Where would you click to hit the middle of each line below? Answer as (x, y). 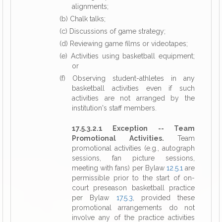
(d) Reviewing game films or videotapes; (124, 44)
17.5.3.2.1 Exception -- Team (133, 128)
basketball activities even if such (133, 88)
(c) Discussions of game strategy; (112, 31)
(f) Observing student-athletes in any (127, 78)
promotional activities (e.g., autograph (133, 148)
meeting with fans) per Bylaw (119, 168)
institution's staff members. (114, 108)
